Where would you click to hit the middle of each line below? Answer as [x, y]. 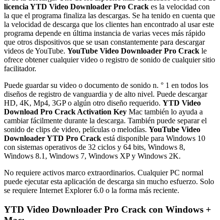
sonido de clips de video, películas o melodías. [76, 130]
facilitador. [20, 69]
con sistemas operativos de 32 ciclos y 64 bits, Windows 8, [95, 147]
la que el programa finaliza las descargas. [68, 16]
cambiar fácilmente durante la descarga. [66, 121]
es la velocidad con [179, 7]
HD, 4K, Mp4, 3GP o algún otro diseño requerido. [83, 103]
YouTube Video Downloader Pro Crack [133, 51]
